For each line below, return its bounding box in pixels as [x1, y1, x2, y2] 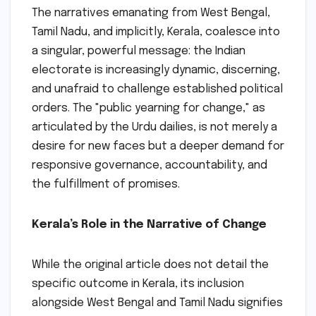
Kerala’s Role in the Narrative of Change [32, 219, 267, 231]
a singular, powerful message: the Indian [32, 45, 245, 58]
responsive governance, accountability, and [32, 159, 267, 172]
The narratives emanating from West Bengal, [32, 7, 270, 20]
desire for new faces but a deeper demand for [32, 140, 284, 153]
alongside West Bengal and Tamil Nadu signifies [32, 297, 283, 310]
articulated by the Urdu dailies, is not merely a [32, 121, 277, 134]
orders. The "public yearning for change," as [32, 102, 265, 115]
